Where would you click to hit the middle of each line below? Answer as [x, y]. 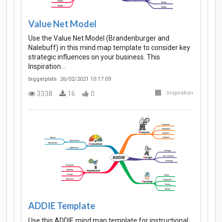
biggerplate [42, 79]
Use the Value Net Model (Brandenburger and [99, 38]
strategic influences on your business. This [94, 57]
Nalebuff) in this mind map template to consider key [109, 48]
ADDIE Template [62, 206]
